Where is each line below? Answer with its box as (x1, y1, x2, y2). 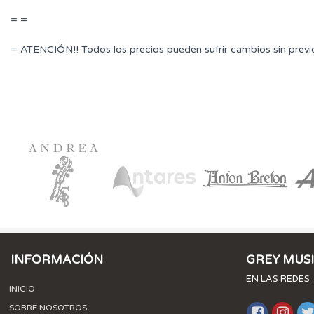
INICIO (9, 283, 35, 294)
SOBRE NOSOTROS (9, 302, 87, 313)
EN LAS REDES (246, 273, 310, 285)
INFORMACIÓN (11, 252, 103, 267)
